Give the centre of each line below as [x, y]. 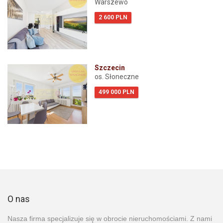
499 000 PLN [116, 92]
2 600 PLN [113, 18]
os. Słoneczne [117, 77]
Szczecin [110, 68]
